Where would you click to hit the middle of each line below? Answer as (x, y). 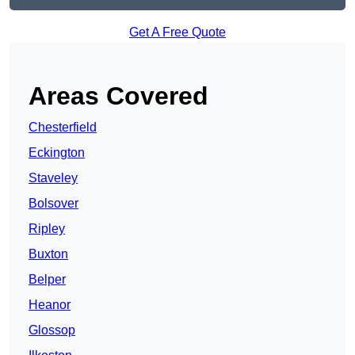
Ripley (47, 229)
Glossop (52, 330)
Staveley (53, 178)
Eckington (57, 153)
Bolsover (53, 204)
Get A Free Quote (177, 32)
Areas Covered (118, 96)
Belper (47, 280)
